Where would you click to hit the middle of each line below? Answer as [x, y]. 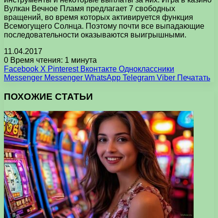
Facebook [21, 69]
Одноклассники [146, 69]
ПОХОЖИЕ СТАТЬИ [48, 96]
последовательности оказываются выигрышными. [95, 35]
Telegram [139, 77]
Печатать [194, 77]
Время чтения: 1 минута [53, 60]
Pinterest [63, 69]
